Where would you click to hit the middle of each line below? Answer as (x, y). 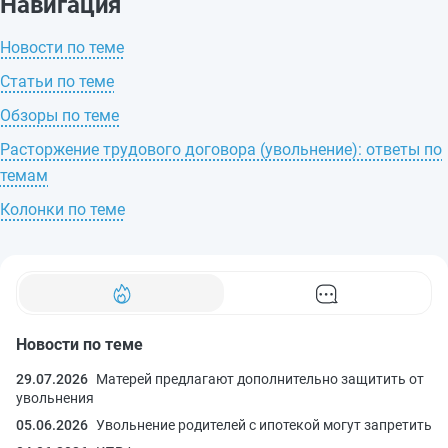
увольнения (55, 397)
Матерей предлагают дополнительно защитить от (260, 378)
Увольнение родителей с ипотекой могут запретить (264, 424)
